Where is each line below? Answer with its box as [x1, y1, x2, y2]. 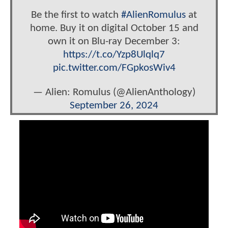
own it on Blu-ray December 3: [48, 36, 180, 47]
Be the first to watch [31, 10, 121, 21]
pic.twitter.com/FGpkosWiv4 [52, 63, 176, 74]
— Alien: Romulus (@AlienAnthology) [33, 87, 195, 98]
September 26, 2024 [70, 100, 158, 111]
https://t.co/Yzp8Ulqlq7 [63, 49, 165, 61]
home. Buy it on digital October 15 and [30, 23, 198, 34]
